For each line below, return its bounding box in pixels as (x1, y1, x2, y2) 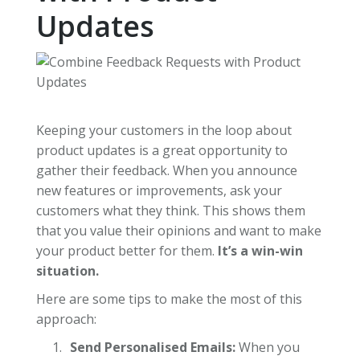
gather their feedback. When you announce (35, 161, 297, 179)
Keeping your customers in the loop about (35, 121, 292, 139)
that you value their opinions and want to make (35, 221, 321, 239)
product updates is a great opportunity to (35, 141, 288, 159)
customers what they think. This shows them (35, 201, 305, 219)
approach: (35, 309, 96, 328)
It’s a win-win (217, 241, 303, 260)
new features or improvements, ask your (35, 181, 282, 199)
